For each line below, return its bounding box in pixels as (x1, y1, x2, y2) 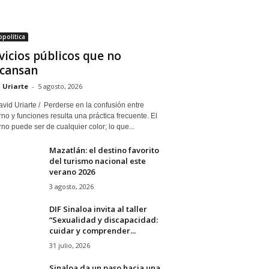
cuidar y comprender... (49, 225, 136, 236)
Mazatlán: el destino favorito (49, 144, 159, 156)
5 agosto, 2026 (37, 81, 82, 91)
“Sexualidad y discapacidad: (49, 214, 158, 225)
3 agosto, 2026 (49, 181, 94, 191)
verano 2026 (49, 166, 95, 177)
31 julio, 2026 (49, 240, 90, 250)
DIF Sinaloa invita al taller (49, 203, 147, 214)
